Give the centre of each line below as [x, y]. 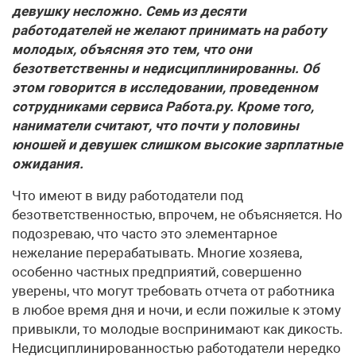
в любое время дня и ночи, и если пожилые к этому [176, 310]
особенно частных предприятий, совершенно [157, 272]
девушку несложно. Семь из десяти [129, 12]
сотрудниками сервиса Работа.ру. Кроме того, [163, 107]
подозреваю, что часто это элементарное [145, 234]
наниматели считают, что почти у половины [155, 126]
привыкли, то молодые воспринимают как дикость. [177, 329]
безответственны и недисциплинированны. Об [166, 69]
